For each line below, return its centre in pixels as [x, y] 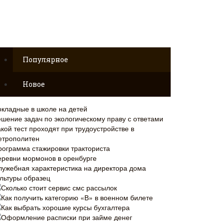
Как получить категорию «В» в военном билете [77, 197]
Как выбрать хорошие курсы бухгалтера [65, 207]
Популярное [45, 59]
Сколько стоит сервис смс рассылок [59, 187]
